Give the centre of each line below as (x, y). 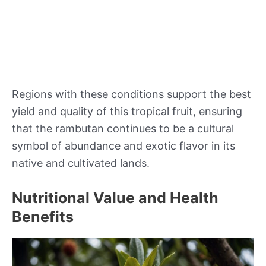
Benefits (43, 217)
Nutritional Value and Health (115, 198)
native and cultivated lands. (81, 163)
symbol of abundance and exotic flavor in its (123, 145)
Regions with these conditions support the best (132, 94)
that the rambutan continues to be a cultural (123, 128)
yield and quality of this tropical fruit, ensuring (127, 111)
